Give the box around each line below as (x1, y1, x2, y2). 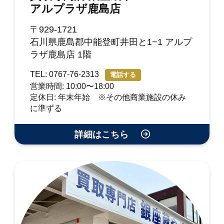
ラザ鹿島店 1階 (30, 49, 92, 60)
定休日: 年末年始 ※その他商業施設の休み (30, 93, 186, 102)
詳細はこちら (74, 129, 131, 140)
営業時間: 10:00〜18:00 (30, 82, 114, 91)
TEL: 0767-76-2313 (30, 70, 101, 79)
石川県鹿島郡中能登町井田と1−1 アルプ (30, 37, 192, 47)
